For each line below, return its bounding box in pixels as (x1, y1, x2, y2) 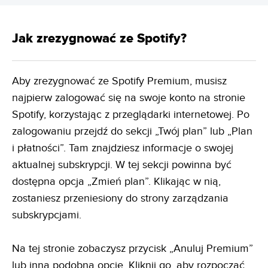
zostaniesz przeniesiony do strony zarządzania (12, 192, 229, 205)
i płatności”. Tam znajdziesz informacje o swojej (12, 142, 233, 155)
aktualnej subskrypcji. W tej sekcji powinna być (12, 159, 232, 172)
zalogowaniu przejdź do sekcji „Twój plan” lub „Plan (12, 125, 252, 138)
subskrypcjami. (12, 209, 81, 222)
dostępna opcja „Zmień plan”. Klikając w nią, (12, 175, 221, 188)
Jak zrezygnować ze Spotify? (12, 31, 187, 47)
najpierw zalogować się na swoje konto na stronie (12, 92, 245, 105)
